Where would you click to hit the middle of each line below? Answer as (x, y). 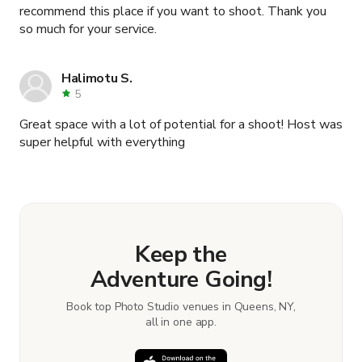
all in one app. (181, 322)
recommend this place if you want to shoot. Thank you (143, 11)
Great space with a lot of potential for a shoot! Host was (181, 124)
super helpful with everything (102, 142)
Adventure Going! (181, 279)
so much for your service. (88, 29)
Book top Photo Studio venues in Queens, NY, (181, 306)
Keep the (181, 254)
